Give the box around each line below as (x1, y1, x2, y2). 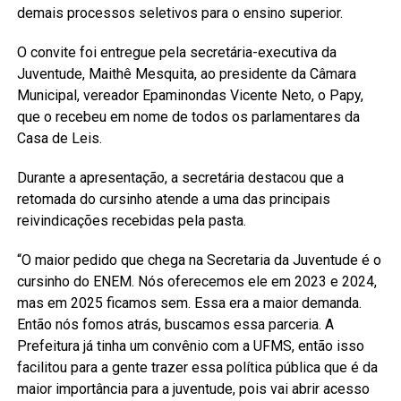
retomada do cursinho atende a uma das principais (16, 190, 330, 208)
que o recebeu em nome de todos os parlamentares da (16, 107, 360, 125)
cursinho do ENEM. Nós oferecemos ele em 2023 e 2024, (16, 272, 377, 290)
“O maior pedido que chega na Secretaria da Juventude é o (16, 251, 381, 269)
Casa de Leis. (16, 129, 102, 147)
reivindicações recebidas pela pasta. (16, 211, 246, 229)
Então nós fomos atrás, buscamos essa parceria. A (16, 315, 334, 333)
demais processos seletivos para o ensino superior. (16, 4, 343, 21)
